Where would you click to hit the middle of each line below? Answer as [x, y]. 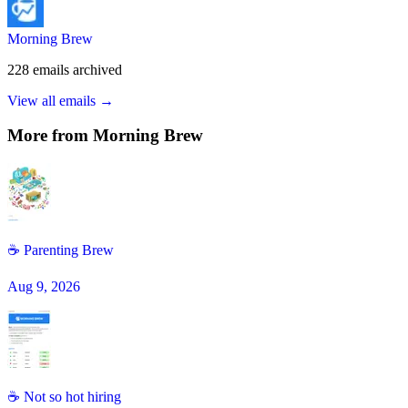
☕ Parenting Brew [61, 250]
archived [97, 69]
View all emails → [61, 100]
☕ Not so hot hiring [64, 397]
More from [50, 136]
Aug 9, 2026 [44, 287]
